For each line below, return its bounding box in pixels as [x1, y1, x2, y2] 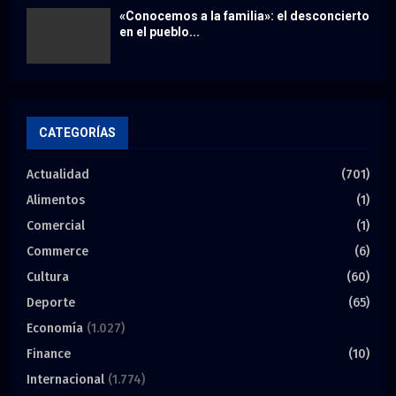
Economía [27, 321, 83, 337]
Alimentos [27, 193, 85, 209]
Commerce [27, 244, 88, 260]
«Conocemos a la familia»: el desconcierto [119, 9, 369, 24]
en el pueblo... [119, 25, 200, 40]
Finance [27, 346, 71, 362]
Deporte [27, 295, 75, 311]
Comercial [27, 218, 85, 234]
